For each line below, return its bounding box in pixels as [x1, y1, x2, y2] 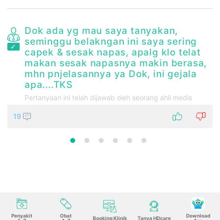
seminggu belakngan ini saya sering [25, 35, 197, 47]
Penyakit [11, 213, 33, 219]
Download [186, 213, 210, 219]
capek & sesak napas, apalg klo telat [25, 46, 201, 58]
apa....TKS [25, 79, 73, 90]
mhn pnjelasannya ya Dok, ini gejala [25, 68, 197, 80]
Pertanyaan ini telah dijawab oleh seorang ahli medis [25, 93, 192, 102]
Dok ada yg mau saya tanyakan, [25, 25, 178, 36]
